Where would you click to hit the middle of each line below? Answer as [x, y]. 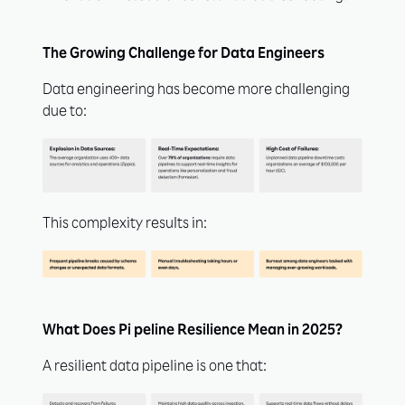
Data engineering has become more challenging [196, 92]
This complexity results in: [125, 226]
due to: [65, 113]
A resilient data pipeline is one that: [155, 367]
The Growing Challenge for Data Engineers [184, 56]
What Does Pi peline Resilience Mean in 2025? [193, 331]
